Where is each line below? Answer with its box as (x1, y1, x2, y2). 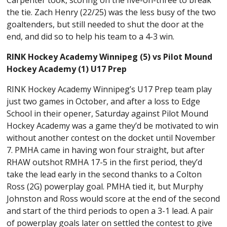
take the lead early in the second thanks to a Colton (7, 168, 202, 180)
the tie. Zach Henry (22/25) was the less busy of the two (7, 6, 216, 18)
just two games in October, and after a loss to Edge (7, 95, 201, 107)
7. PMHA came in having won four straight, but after (7, 144, 205, 156)
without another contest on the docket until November (7, 132, 216, 143)
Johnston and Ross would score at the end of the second (7, 193, 220, 204)
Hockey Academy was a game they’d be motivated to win (7, 120, 219, 131)
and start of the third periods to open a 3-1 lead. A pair (7, 205, 214, 216)
